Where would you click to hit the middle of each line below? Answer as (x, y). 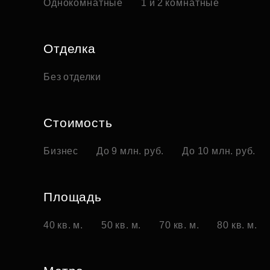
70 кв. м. (179, 225)
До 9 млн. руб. (130, 151)
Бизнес (61, 151)
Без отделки (73, 77)
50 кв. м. (121, 225)
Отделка (70, 49)
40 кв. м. (64, 225)
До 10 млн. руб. (219, 151)
